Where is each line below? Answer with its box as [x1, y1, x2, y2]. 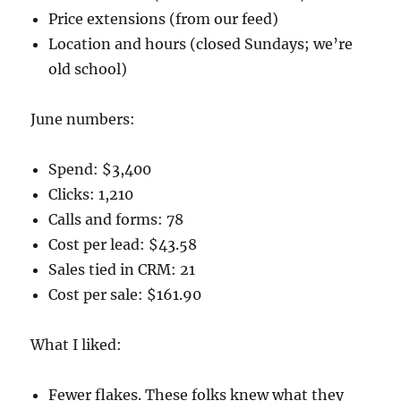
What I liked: [30, 335, 123, 354]
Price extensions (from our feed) [48, 9, 279, 28]
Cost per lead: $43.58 [48, 235, 198, 253]
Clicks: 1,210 [48, 184, 134, 203]
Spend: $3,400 [48, 159, 152, 178]
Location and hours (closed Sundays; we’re [48, 34, 354, 53]
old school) [48, 59, 128, 78]
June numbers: [30, 109, 136, 128]
